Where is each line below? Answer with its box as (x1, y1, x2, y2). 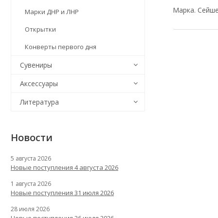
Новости (11, 131, 53, 144)
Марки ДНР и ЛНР (25, 7, 79, 16)
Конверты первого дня (25, 42, 96, 51)
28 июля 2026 (11, 205, 50, 213)
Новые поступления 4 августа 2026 (11, 163, 118, 172)
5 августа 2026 (11, 154, 51, 163)
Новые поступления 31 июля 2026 (11, 188, 114, 197)
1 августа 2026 (11, 180, 51, 188)
